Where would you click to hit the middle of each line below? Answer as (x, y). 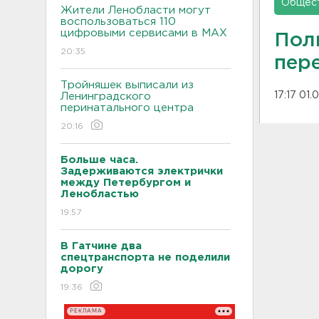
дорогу (82, 268)
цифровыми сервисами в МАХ (144, 33)
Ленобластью (101, 194)
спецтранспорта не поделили (145, 257)
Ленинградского (106, 96)
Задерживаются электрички (142, 171)
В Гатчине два (101, 246)
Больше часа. (99, 159)
